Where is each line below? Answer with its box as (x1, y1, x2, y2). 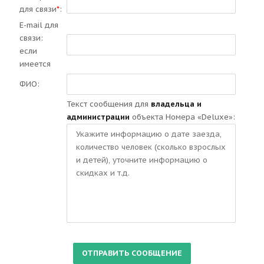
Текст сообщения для (67, 99, 151, 109)
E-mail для (19, 20, 58, 30)
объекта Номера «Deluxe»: (130, 112, 235, 122)
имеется (19, 59, 51, 69)
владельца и (151, 99, 202, 109)
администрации (67, 112, 130, 122)
